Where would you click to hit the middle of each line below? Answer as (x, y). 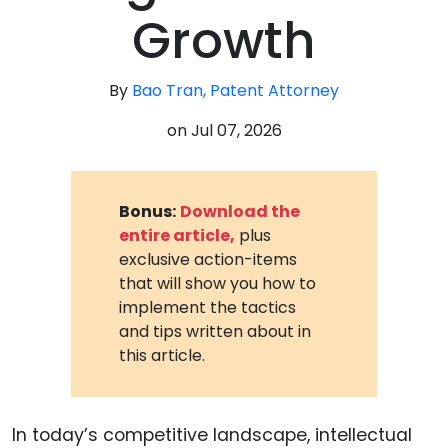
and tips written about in (215, 331)
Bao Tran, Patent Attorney (235, 90)
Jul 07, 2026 (236, 130)
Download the (240, 211)
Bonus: (148, 211)
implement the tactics (208, 307)
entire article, (177, 235)
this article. (162, 355)
